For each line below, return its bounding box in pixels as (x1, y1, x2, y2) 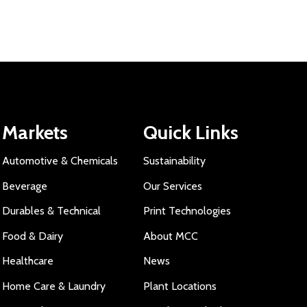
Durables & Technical (1, 204, 101, 217)
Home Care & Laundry (1, 279, 106, 293)
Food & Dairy (1, 229, 63, 243)
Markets (1, 120, 68, 144)
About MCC (143, 229, 199, 243)
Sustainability (143, 154, 206, 167)
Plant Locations (143, 279, 217, 293)
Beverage (1, 179, 47, 193)
